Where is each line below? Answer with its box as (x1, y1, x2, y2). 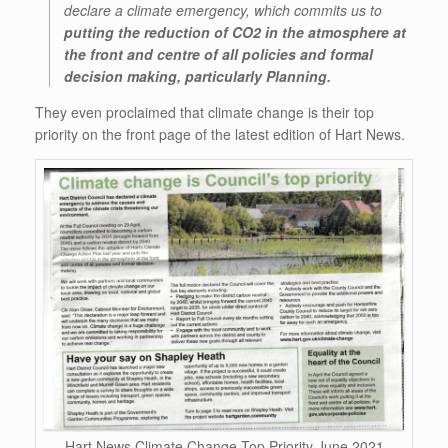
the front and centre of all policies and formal (64, 44, 373, 65)
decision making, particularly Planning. (64, 66, 331, 87)
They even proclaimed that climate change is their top (35, 102, 374, 123)
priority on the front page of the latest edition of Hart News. (35, 124, 405, 145)
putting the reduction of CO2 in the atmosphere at (64, 22, 406, 43)
